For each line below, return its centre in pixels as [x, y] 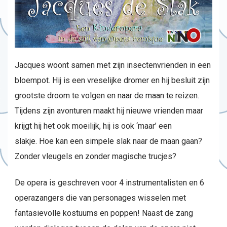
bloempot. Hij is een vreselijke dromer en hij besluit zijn [112, 80]
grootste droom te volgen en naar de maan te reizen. [107, 96]
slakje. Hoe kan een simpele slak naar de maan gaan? [108, 141]
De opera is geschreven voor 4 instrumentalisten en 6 [109, 183]
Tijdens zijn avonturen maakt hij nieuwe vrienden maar [109, 111]
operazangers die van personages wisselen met [100, 198]
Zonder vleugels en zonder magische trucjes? [96, 156]
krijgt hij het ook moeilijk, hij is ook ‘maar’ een [93, 126]
